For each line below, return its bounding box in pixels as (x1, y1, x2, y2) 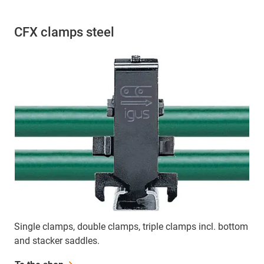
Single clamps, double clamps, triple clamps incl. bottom (14, 220, 248, 232)
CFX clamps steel (14, 24, 114, 39)
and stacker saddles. (14, 235, 100, 246)
